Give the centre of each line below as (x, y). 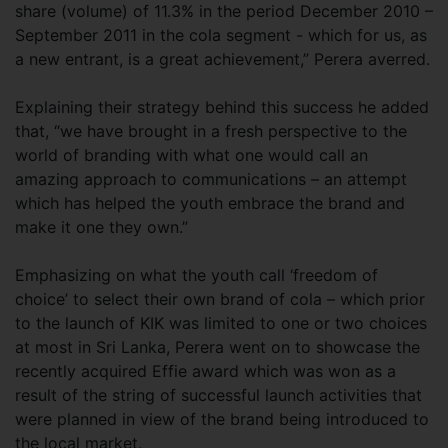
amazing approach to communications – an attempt (211, 179)
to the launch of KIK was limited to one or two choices (221, 323)
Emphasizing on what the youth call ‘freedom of (196, 275)
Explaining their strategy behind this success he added (222, 107)
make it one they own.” (101, 227)
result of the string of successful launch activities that (218, 395)
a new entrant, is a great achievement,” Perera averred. (222, 59)
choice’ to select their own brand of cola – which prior (220, 299)
